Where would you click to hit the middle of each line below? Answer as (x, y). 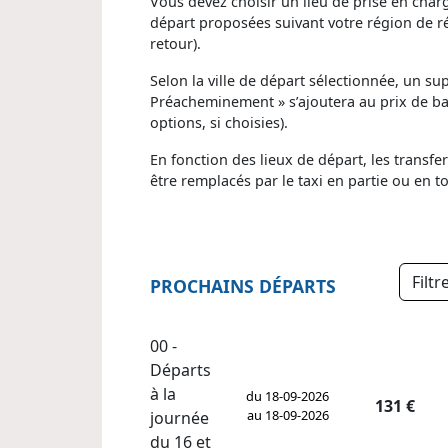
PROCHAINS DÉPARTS (243, 286)
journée (179, 418)
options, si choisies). (219, 122)
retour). (175, 43)
